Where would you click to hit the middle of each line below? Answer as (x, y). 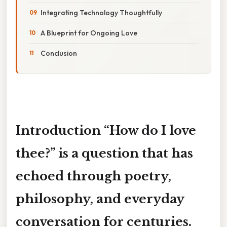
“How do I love (150, 130)
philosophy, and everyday (100, 199)
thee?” (35, 153)
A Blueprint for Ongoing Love (89, 33)
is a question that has (124, 153)
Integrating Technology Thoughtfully (101, 12)
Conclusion (59, 53)
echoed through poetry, (93, 176)
